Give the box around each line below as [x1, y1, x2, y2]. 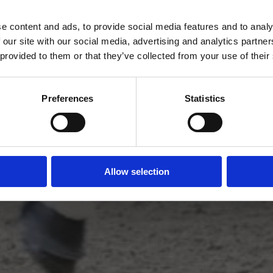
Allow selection [104, 166, 169, 177]
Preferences [41, 93, 94, 104]
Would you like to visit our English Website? [30, 18, 243, 31]
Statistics [185, 93, 225, 104]
